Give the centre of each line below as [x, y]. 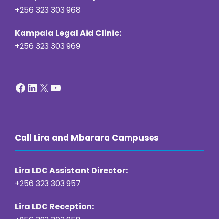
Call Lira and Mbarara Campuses [87, 138]
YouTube [53, 87]
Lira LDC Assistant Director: [71, 171]
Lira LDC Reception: [54, 207]
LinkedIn [30, 87]
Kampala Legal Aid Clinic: [68, 33]
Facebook [17, 87]
